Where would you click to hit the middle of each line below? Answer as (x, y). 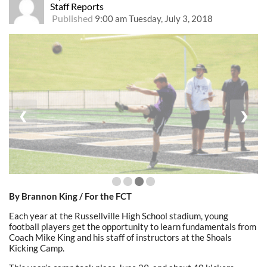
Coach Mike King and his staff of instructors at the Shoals (120, 237)
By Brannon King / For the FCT (70, 196)
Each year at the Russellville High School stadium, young (119, 216)
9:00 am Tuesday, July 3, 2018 (153, 19)
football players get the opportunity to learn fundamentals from (133, 227)
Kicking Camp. (37, 248)
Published (72, 18)
